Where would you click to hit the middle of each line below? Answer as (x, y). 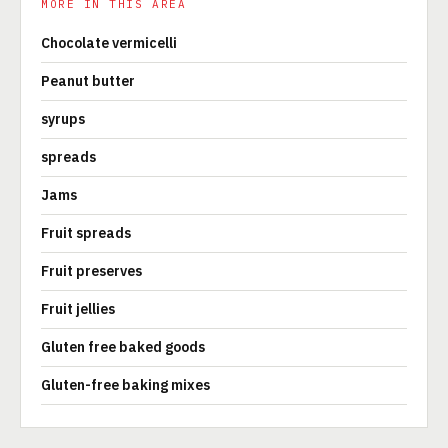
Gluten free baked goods (123, 347)
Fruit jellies (78, 309)
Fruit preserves (91, 271)
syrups (63, 119)
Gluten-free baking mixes (125, 385)
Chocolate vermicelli (109, 43)
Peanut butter (88, 81)
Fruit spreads (86, 233)
